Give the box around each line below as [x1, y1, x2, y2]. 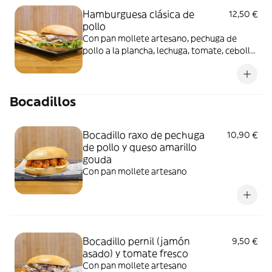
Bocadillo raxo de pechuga [83, 129, 205, 141]
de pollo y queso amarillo [83, 141, 197, 153]
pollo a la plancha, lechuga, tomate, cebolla [83, 45, 255, 56]
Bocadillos [10, 93, 76, 110]
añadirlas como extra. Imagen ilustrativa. [83, 69, 246, 80]
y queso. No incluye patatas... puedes [83, 57, 228, 68]
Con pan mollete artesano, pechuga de [83, 33, 237, 44]
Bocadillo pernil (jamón [83, 235, 190, 247]
